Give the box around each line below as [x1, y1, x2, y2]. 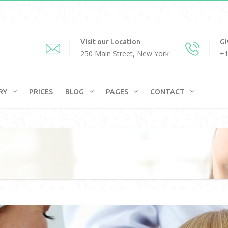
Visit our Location [80, 38, 140, 46]
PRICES [29, 88, 53, 96]
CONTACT [150, 88, 185, 96]
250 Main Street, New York [80, 49, 169, 59]
